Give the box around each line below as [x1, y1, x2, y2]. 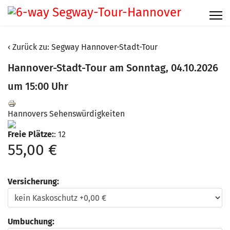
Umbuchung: [8, 217, 54, 226]
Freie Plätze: [8, 129, 54, 139]
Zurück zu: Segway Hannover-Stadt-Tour [12, 42, 158, 52]
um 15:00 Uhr [8, 80, 68, 92]
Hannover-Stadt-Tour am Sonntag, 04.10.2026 [8, 62, 218, 74]
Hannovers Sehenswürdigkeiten [8, 109, 125, 119]
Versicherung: [8, 177, 59, 186]
